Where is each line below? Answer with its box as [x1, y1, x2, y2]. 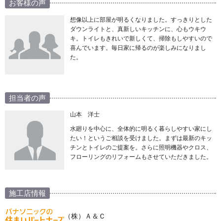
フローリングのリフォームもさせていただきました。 [70, 153, 212, 161]
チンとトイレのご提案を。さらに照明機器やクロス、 [70, 144, 212, 151]
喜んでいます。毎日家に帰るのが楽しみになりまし [70, 44, 206, 52]
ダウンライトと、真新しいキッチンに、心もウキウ [70, 26, 206, 33]
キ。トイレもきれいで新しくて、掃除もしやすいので [70, 35, 212, 42]
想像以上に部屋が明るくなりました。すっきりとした [70, 16, 212, 24]
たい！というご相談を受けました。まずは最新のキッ [70, 135, 212, 142]
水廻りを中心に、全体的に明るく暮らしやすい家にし [70, 125, 212, 133]
